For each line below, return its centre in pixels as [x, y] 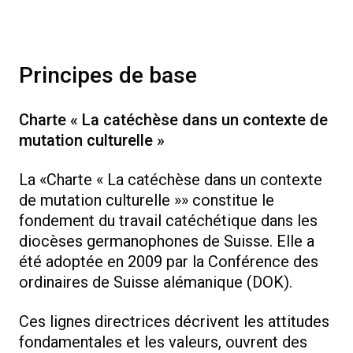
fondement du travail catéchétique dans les [168, 221]
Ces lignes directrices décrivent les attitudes [174, 322]
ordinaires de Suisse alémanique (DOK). [156, 282]
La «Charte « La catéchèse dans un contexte [171, 180]
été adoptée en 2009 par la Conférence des [169, 262]
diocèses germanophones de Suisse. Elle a [167, 242]
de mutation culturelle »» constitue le [147, 201]
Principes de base [108, 76]
